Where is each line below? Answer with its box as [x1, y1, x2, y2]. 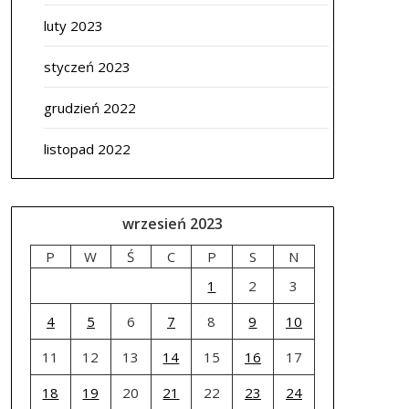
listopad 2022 [43, 140, 131, 158]
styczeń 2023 [43, 58, 131, 76]
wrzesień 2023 [121, 214, 223, 234]
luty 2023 [43, 16, 103, 35]
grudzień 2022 [43, 99, 136, 117]
